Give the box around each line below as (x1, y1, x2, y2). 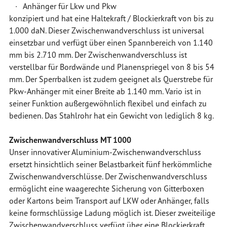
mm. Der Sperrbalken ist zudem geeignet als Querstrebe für (9, 74, 213, 84)
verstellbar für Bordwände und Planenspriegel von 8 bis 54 (9, 62, 214, 72)
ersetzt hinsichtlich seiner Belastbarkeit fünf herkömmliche (9, 159, 212, 169)
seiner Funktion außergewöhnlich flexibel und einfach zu (9, 98, 207, 108)
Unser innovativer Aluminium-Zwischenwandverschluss (9, 147, 201, 157)
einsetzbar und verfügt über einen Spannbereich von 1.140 (9, 37, 213, 48)
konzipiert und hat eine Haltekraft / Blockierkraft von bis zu (9, 13, 214, 23)
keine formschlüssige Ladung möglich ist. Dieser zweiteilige (9, 208, 215, 218)
